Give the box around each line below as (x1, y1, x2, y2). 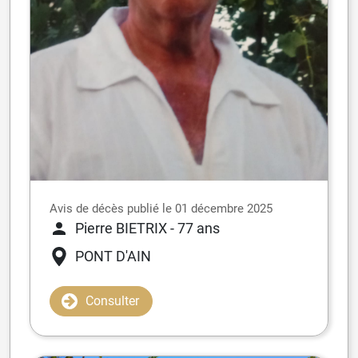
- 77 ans (170, 220, 220, 237)
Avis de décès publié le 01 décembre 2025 (50, 201, 272, 217)
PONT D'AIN (75, 248, 151, 265)
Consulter (86, 293, 139, 309)
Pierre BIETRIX (75, 220, 167, 237)
